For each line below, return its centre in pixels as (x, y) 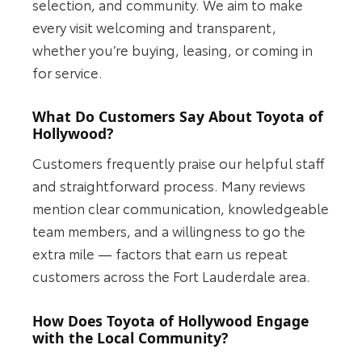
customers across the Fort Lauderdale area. (172, 275)
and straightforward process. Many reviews (169, 185)
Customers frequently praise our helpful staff (179, 162)
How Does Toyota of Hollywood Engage (171, 320)
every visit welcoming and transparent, (155, 26)
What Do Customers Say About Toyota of (178, 117)
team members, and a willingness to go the (169, 230)
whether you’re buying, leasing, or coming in (173, 49)
